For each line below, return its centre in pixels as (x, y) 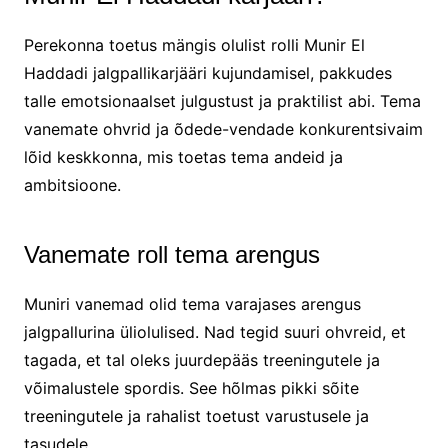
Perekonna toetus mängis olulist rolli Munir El (194, 44)
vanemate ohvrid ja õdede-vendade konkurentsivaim (223, 128)
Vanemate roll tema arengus (171, 254)
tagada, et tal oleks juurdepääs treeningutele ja (201, 359)
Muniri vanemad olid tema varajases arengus (192, 303)
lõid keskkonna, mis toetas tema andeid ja (183, 156)
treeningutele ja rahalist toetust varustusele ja (196, 415)
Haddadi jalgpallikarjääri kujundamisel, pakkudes (207, 72)
